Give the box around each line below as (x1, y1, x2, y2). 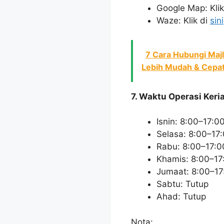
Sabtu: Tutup (156, 179, 208, 189)
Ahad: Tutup (156, 191, 206, 202)
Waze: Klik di (156, 15, 210, 26)
